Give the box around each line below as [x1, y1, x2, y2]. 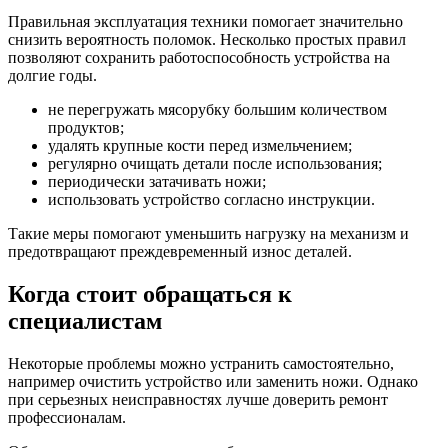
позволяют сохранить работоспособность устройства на [8, 48, 390, 66]
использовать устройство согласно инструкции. [48, 190, 375, 208]
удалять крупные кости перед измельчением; [48, 136, 352, 154]
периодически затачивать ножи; [48, 172, 266, 190]
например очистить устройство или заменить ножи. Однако [8, 372, 418, 390]
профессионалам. [8, 408, 126, 426]
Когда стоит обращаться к [8, 280, 292, 307]
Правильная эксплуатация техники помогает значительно [8, 12, 403, 30]
